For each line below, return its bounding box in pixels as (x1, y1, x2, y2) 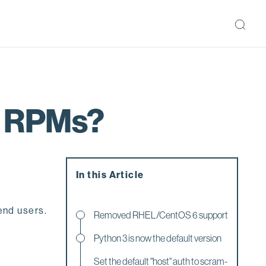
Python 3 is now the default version (94, 232, 221, 243)
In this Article (76, 169, 144, 180)
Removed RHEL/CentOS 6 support (94, 209, 228, 220)
